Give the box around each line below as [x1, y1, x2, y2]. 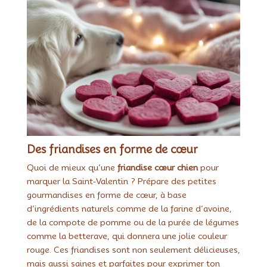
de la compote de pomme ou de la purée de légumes [26, 217, 239, 227]
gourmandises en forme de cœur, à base [26, 190, 187, 200]
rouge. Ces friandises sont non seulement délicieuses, [26, 244, 240, 254]
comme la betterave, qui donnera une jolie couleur [26, 231, 227, 241]
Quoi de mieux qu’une [26, 162, 117, 172]
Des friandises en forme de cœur [26, 142, 198, 156]
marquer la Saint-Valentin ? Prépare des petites [26, 176, 216, 186]
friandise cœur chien [117, 162, 198, 172]
